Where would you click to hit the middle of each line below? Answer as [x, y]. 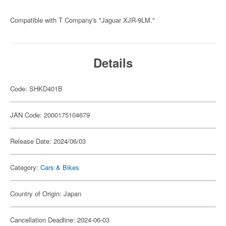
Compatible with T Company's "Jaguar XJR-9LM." [82, 20]
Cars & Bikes [60, 167]
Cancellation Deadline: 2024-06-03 [60, 220]
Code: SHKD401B [36, 89]
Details [113, 63]
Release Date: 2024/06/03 [48, 141]
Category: [25, 167]
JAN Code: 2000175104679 [50, 115]
